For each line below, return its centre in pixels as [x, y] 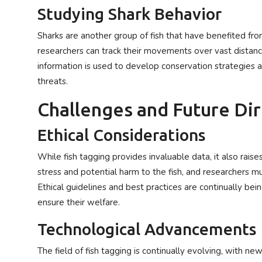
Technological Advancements [147, 229]
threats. [53, 81]
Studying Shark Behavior [130, 14]
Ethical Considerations [121, 135]
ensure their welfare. [79, 202]
